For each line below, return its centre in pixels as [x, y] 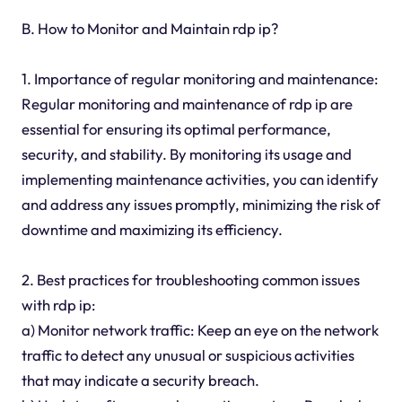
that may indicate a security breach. [140, 380]
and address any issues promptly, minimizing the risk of [201, 205]
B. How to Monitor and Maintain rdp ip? [149, 29]
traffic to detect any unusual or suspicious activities [188, 355]
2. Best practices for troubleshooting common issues [190, 280]
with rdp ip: [58, 305]
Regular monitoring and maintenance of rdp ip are [187, 104]
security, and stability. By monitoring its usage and [186, 154]
